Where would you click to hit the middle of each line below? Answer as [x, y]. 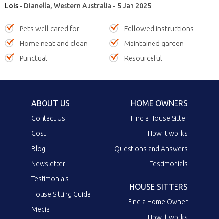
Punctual [33, 58]
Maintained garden [154, 43]
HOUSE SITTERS [159, 186]
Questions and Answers [151, 148]
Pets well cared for [49, 28]
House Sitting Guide [61, 194]
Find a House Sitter [159, 118]
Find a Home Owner [158, 202]
